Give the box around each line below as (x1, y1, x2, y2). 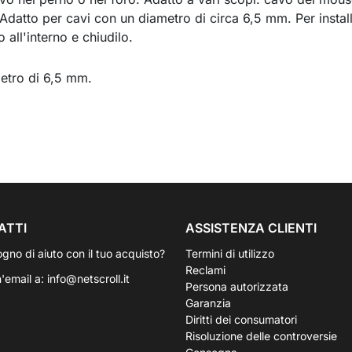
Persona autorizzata (185, 280, 288, 293)
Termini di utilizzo (185, 247, 274, 260)
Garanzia (185, 296, 231, 310)
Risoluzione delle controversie (185, 329, 337, 343)
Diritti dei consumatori (185, 313, 297, 326)
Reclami (185, 263, 225, 277)
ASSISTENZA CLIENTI (185, 220, 317, 236)
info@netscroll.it (47, 272, 130, 285)
